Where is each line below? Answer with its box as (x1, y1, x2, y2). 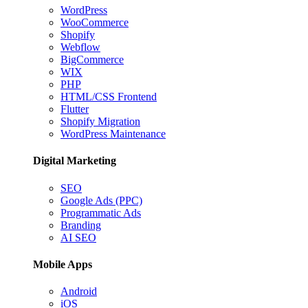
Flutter (60, 103, 89, 115)
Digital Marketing (33, 155, 116, 167)
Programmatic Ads (60, 206, 141, 219)
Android (60, 285, 97, 298)
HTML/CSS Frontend (60, 91, 157, 103)
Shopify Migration (60, 115, 140, 128)
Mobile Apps (33, 258, 92, 270)
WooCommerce (60, 16, 129, 29)
